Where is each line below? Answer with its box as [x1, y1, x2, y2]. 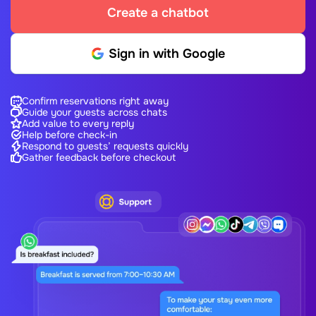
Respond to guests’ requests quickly [22, 140, 188, 152]
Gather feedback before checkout [22, 151, 176, 164]
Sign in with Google [108, 46, 225, 61]
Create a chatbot [107, 5, 209, 20]
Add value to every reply [22, 117, 134, 130]
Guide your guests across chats [22, 106, 167, 119]
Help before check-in [22, 128, 117, 141]
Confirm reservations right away [22, 95, 169, 107]
